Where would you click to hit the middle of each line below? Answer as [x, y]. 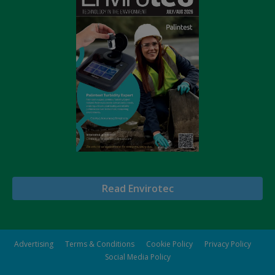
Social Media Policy [137, 257]
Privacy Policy [228, 244]
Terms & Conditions [100, 244]
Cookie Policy [169, 244]
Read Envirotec [137, 188]
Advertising [34, 244]
